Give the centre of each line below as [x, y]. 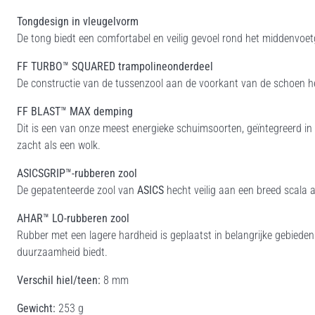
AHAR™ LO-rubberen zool [73, 218]
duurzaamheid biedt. [62, 252]
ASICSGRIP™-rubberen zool [77, 173]
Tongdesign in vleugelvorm [78, 21]
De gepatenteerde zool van [77, 190]
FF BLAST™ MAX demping [76, 111]
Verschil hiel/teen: [59, 280]
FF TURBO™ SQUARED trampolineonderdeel [115, 66]
